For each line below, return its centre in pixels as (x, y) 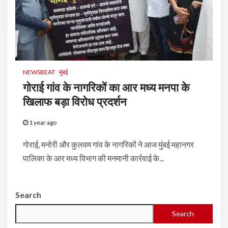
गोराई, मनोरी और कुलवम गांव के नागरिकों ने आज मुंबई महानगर (108, 144)
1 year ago (42, 122)
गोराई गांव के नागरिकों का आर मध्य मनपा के (106, 88)
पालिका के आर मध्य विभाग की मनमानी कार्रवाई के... (93, 158)
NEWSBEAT (39, 72)
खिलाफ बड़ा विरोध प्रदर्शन (75, 102)
